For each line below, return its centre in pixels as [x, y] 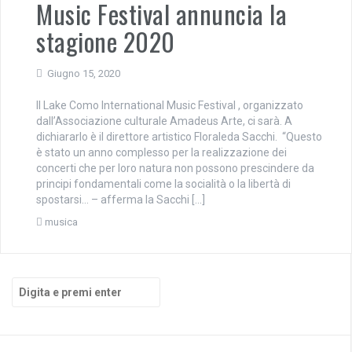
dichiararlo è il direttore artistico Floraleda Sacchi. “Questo [179, 137]
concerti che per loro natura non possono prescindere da [175, 168]
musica [61, 222]
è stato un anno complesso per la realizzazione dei [161, 152]
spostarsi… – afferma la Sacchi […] [121, 200]
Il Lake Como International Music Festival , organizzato [170, 105]
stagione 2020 [106, 41]
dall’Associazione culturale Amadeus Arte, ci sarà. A [164, 121]
